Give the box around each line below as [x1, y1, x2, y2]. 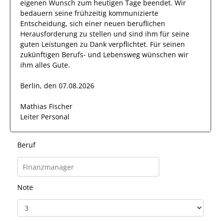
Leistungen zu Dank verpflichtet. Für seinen [39, 39, 185, 49]
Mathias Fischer [20, 102, 73, 111]
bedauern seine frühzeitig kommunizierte [20, 8, 158, 18]
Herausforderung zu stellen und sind [20, 29, 145, 38]
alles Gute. [33, 60, 70, 70]
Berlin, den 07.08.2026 [20, 81, 94, 90]
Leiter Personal [20, 112, 70, 121]
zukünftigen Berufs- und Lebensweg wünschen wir [20, 50, 188, 59]
